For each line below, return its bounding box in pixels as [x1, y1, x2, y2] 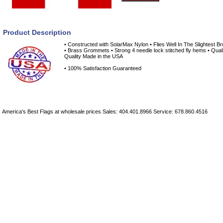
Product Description [3, 28, 71, 36]
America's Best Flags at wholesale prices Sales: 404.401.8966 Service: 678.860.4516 [2, 108, 208, 114]
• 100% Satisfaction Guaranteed [64, 65, 141, 71]
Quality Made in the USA [64, 53, 123, 59]
